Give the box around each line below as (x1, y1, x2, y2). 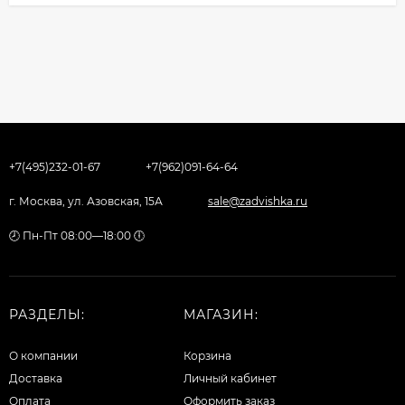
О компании (9, 348, 78, 363)
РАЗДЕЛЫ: (9, 306, 85, 323)
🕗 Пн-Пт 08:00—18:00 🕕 (9, 228, 145, 242)
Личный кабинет (183, 371, 277, 385)
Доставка (9, 371, 62, 385)
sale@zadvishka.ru (208, 193, 307, 208)
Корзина (183, 348, 231, 363)
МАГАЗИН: (183, 306, 259, 323)
